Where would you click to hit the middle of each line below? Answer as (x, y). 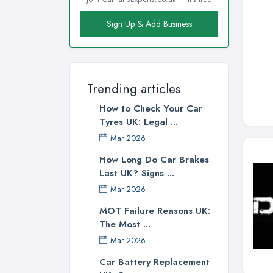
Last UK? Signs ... (137, 173)
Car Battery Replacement (154, 262)
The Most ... (125, 225)
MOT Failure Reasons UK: (155, 211)
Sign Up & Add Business (149, 24)
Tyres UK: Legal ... (139, 122)
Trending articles (134, 89)
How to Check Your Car (151, 109)
